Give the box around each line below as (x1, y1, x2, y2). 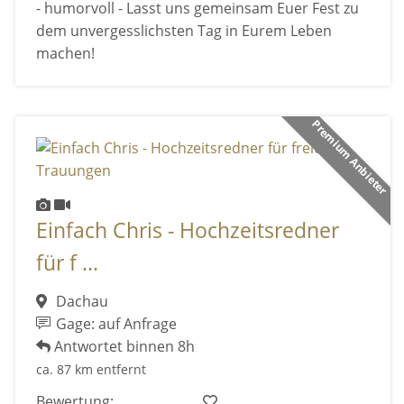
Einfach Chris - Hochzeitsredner (35, 216, 339, 245)
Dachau (51, 290, 108, 311)
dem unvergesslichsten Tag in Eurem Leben (35, 20, 332, 41)
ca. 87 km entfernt (35, 360, 146, 378)
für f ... (35, 249, 98, 278)
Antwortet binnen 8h (50, 335, 195, 356)
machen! (35, 42, 95, 63)
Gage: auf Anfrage (52, 313, 178, 334)
